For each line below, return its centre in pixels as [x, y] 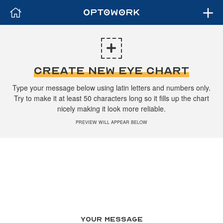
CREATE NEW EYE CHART [111, 71]
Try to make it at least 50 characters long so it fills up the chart [111, 98]
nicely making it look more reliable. [111, 109]
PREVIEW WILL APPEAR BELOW [111, 122]
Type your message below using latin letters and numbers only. [111, 88]
